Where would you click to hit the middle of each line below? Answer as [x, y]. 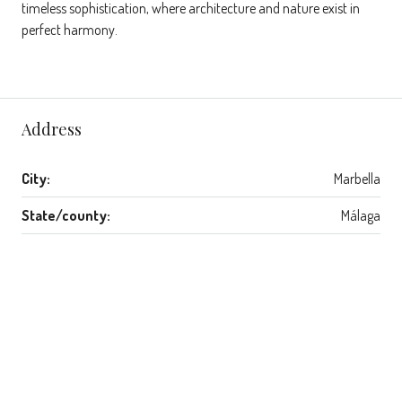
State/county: [66, 215]
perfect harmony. [70, 29]
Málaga [361, 215]
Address [52, 129]
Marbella [357, 178]
